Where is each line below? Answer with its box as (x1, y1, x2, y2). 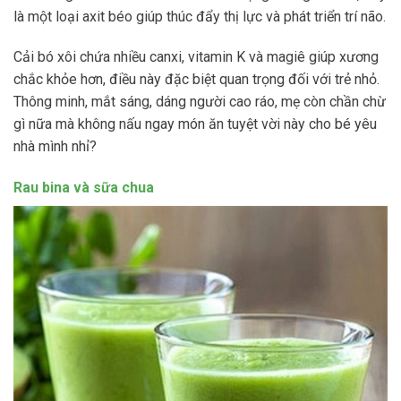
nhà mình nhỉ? (13, 138, 97, 156)
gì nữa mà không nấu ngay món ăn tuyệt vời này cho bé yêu (13, 115, 377, 133)
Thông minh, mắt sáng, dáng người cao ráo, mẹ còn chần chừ (13, 93, 386, 111)
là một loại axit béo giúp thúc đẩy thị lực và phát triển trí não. (13, 7, 386, 25)
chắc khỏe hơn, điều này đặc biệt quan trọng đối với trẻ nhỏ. (13, 71, 380, 89)
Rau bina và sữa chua (13, 179, 154, 197)
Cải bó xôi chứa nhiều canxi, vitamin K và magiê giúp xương (13, 48, 379, 66)
